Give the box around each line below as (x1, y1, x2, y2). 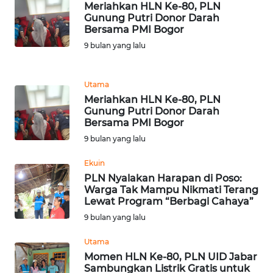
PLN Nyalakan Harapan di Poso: (84, 172, 242, 185)
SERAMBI (24, 250, 57, 261)
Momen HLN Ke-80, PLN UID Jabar (84, 251, 257, 263)
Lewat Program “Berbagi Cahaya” (84, 196, 253, 208)
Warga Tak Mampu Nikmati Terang (84, 184, 258, 196)
